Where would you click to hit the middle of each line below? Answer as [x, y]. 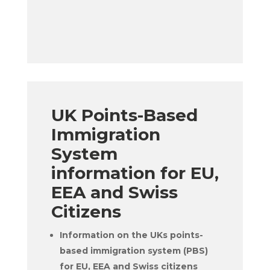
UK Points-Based [124, 115]
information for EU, [135, 173]
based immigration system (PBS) [133, 251]
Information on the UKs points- [131, 235]
